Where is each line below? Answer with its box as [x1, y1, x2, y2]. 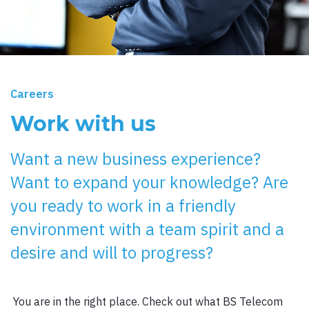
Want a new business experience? [10, 148, 261, 170]
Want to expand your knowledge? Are [10, 171, 288, 193]
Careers [10, 87, 54, 101]
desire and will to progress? [10, 241, 213, 263]
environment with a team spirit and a [10, 218, 284, 240]
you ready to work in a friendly [10, 195, 236, 217]
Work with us [10, 111, 156, 137]
